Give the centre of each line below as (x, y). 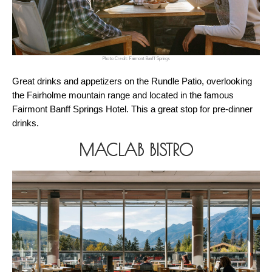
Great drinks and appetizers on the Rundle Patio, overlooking (132, 82)
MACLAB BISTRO (136, 150)
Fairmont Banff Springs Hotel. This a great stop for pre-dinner (132, 110)
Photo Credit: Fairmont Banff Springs (136, 59)
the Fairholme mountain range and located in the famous (123, 96)
